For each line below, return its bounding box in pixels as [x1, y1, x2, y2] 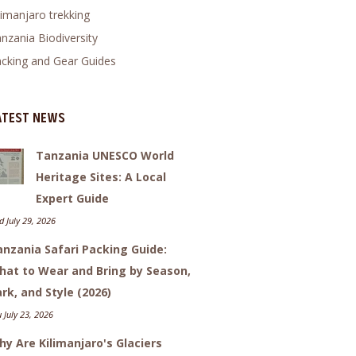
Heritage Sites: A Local [35, 168, 166, 184]
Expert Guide [35, 190, 109, 206]
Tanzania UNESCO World [35, 147, 174, 163]
